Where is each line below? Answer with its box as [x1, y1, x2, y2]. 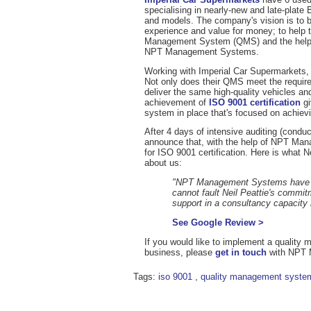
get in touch [215, 246, 267, 258]
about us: [144, 158, 182, 169]
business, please [144, 246, 215, 258]
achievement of [144, 96, 209, 108]
